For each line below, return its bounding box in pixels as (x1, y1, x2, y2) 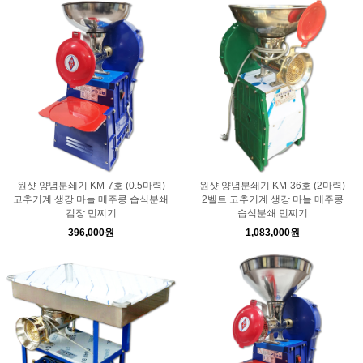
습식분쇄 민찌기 (237, 207, 308, 219)
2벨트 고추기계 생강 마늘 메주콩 (201, 194, 344, 205)
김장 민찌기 (65, 207, 117, 219)
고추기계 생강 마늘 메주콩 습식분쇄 (13, 194, 169, 205)
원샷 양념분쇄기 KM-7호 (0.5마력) (16, 180, 165, 191)
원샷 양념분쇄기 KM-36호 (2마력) (199, 180, 345, 191)
